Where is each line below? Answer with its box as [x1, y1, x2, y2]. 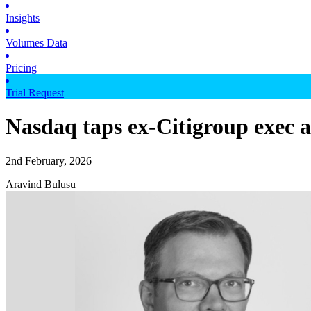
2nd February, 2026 [6, 154, 92, 167]
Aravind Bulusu [6, 178, 76, 190]
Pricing [6, 61, 37, 74]
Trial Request [6, 86, 64, 99]
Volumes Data [6, 36, 67, 49]
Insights [6, 11, 40, 24]
